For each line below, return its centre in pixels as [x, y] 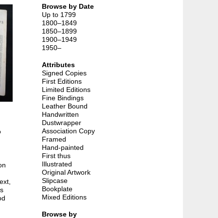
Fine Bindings [63, 98]
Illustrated [57, 164]
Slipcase [55, 180]
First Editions [62, 81]
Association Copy [68, 131]
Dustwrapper [62, 122]
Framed [54, 139]
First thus [56, 155]
